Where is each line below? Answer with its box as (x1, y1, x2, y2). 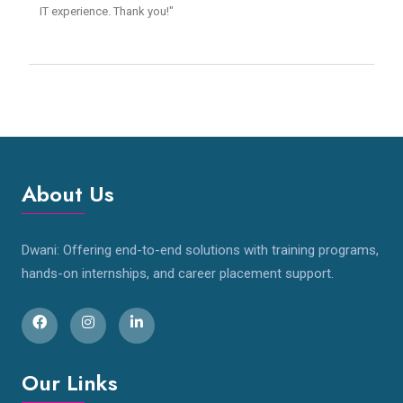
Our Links (22, 367, 118, 399)
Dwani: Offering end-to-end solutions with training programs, (22, 242, 379, 259)
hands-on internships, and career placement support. (22, 265, 334, 282)
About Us (22, 178, 114, 210)
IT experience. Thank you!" (40, 4, 174, 19)
